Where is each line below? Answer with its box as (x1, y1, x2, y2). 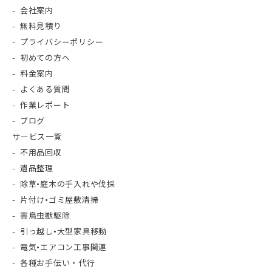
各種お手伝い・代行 (19, 257, 95, 270)
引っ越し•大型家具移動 (19, 226, 107, 238)
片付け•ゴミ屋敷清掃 (19, 194, 99, 206)
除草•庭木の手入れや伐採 (19, 178, 115, 191)
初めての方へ (19, 52, 70, 64)
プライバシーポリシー (19, 36, 104, 49)
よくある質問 (19, 84, 70, 96)
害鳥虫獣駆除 (19, 210, 70, 222)
